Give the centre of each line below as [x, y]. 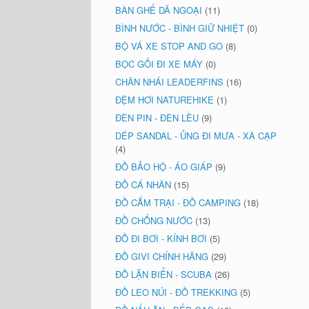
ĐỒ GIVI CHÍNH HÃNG [162, 256]
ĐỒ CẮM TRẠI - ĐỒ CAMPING [178, 202]
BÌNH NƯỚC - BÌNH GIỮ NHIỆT [180, 28]
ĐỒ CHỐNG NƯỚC [154, 220]
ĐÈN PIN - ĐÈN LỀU [157, 118]
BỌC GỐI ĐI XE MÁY [159, 64]
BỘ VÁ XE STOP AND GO [169, 46]
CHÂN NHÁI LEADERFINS [169, 82]
